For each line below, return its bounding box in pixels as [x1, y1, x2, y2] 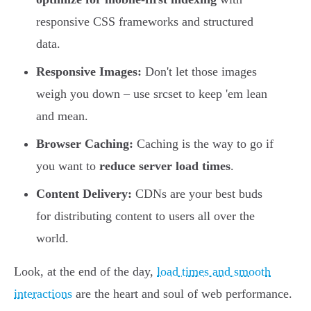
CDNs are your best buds [132, 187, 262, 201]
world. [36, 231, 69, 246]
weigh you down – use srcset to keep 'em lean [36, 87, 267, 101]
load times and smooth [157, 264, 271, 279]
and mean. [36, 109, 88, 124]
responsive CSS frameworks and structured [36, 15, 253, 29]
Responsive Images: [36, 65, 142, 79]
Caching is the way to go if [133, 137, 274, 151]
